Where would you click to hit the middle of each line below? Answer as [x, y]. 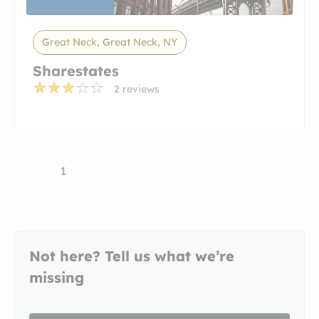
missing [57, 277]
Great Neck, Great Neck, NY [110, 42]
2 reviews [137, 89]
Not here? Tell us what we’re [132, 256]
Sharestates [76, 71]
